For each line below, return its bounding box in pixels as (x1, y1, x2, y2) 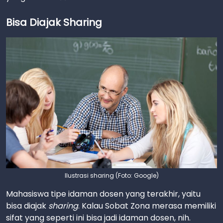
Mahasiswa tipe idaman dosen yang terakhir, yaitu (6, 188, 201, 200)
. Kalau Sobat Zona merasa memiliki (78, 200, 216, 212)
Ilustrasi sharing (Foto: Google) (64, 171, 159, 180)
